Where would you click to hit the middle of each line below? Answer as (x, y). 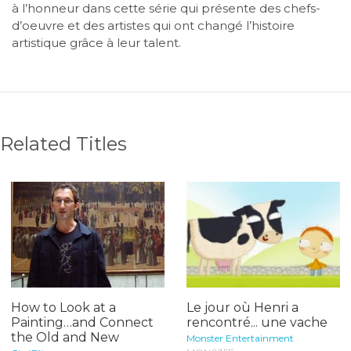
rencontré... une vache (257, 322)
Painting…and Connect (82, 322)
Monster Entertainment (240, 338)
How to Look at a (63, 307)
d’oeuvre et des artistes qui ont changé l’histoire (153, 25)
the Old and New (65, 337)
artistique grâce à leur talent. (96, 42)
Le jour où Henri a (242, 307)
